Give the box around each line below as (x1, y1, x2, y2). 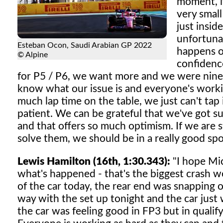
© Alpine (17, 51, 48, 59)
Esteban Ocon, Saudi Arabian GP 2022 (17, 41, 152, 50)
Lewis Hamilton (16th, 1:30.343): (17, 156, 170, 167)
